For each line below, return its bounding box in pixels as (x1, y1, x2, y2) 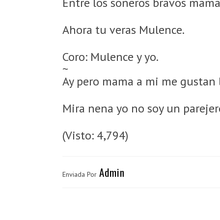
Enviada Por (62, 170, 97, 179)
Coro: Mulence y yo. (62, 49, 159, 64)
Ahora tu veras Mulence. (62, 22, 185, 37)
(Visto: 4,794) (62, 128, 128, 143)
